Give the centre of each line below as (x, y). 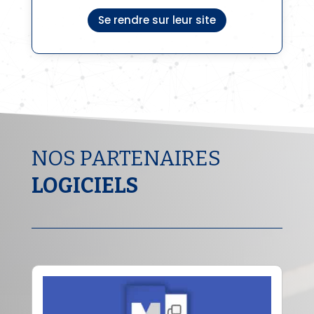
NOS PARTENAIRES (126, 158)
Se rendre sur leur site (157, 20)
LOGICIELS (86, 185)
